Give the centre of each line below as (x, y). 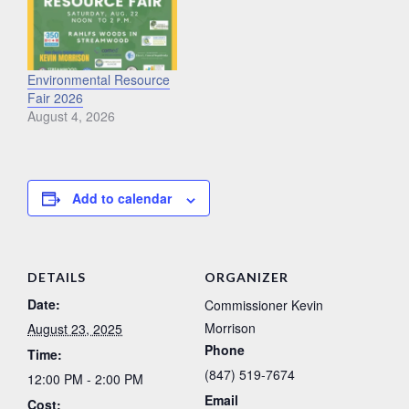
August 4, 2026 (71, 116)
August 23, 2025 (75, 329)
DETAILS (57, 278)
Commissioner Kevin (264, 305)
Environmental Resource (99, 80)
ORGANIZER (246, 278)
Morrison (230, 328)
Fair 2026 (55, 98)
